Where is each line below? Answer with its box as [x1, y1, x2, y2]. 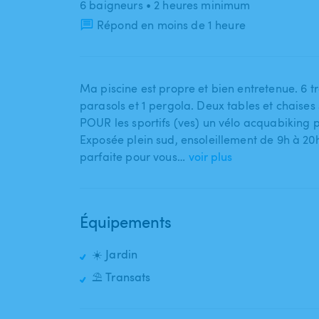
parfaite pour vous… [80, 149, 185, 165]
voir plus [188, 149, 232, 165]
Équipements [80, 211, 172, 233]
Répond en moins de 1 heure [97, 17, 246, 33]
